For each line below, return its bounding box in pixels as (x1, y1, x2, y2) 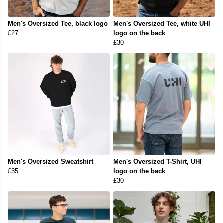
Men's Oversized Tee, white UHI (113, 20, 210, 28)
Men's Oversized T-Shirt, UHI (113, 158, 202, 166)
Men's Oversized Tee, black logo (8, 20, 108, 28)
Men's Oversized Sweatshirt (8, 158, 93, 166)
